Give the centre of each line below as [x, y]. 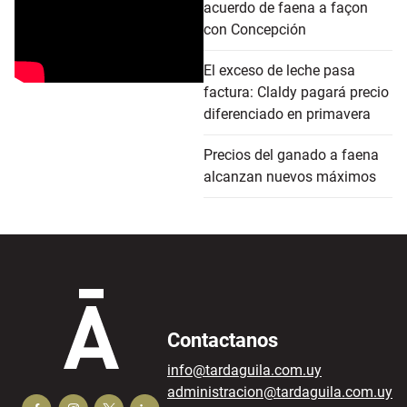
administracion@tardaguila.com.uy [280, 392]
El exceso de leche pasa [279, 70]
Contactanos [223, 340]
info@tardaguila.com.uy [244, 370]
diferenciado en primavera [287, 114]
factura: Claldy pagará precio [296, 92]
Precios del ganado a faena [291, 154]
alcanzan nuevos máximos [290, 176]
